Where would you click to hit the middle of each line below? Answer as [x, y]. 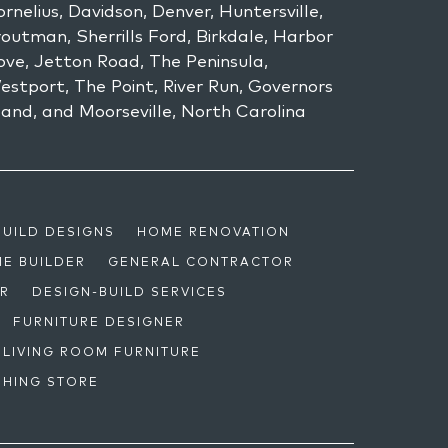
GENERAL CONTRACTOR [201, 261]
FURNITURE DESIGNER [99, 321]
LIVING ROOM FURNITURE [102, 351]
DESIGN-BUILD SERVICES [130, 291]
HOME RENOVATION [214, 231]
